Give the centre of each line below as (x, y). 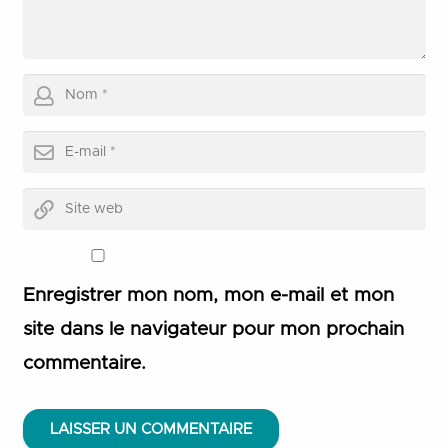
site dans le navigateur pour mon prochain (213, 329)
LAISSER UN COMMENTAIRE (150, 429)
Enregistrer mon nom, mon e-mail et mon (208, 295)
